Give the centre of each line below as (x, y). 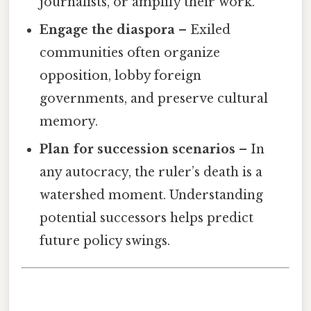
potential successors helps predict (147, 218)
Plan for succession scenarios (138, 149)
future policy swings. (105, 241)
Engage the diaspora (108, 30)
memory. (69, 121)
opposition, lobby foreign (121, 75)
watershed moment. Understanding (152, 195)
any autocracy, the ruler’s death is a (151, 172)
